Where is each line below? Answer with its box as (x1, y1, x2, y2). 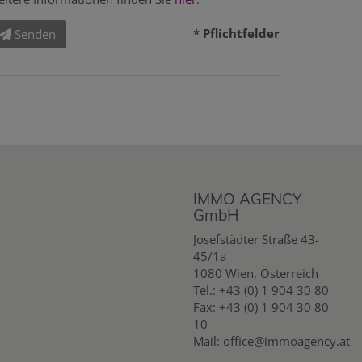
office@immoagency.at (223, 333, 350, 349)
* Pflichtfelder (193, 25, 280, 41)
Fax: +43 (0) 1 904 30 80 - (193, 299, 336, 315)
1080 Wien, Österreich (193, 265, 318, 281)
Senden (15, 26, 56, 42)
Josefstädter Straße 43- (193, 231, 319, 247)
